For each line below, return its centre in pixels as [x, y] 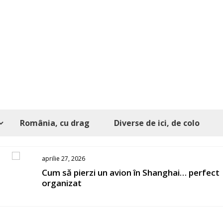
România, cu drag [55, 123]
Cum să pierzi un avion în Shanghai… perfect [130, 172]
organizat [61, 183]
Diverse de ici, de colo [157, 123]
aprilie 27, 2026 [63, 159]
